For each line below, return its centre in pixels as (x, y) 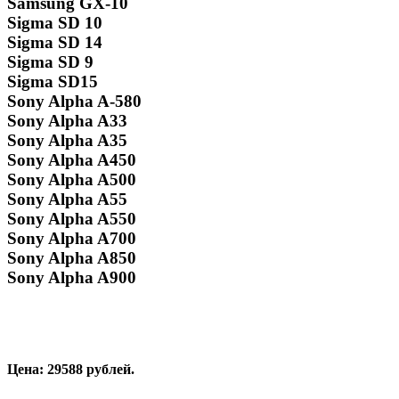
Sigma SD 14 (55, 43)
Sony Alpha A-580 (74, 102)
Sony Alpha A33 (67, 121)
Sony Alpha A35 (67, 141)
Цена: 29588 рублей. (71, 370)
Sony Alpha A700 (72, 239)
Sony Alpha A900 (72, 278)
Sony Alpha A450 (72, 160)
